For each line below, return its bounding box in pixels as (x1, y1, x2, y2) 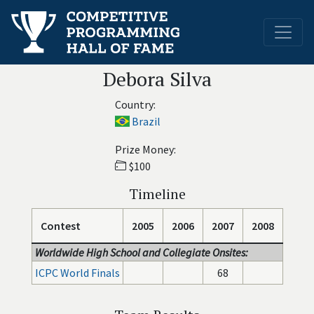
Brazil (131, 114, 161, 128)
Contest (40, 219, 81, 233)
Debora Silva (102, 66, 212, 92)
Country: (114, 97, 156, 111)
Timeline (128, 184, 186, 203)
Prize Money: (114, 142, 176, 156)
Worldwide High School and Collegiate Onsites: (34, 245, 248, 259)
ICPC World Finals (34, 266, 120, 280)
